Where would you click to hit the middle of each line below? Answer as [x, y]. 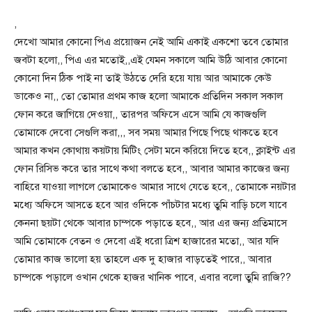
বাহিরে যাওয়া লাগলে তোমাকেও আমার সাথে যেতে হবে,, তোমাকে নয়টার [155, 187]
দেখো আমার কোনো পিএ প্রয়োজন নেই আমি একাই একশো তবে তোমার [151, 42]
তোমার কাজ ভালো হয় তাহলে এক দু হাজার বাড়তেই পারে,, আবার [143, 259]
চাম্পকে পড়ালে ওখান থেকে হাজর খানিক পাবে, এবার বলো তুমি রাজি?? [153, 278]
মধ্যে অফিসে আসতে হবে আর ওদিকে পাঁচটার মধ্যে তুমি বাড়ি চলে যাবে [150, 205]
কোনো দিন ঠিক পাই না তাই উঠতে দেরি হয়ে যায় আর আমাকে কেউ [143, 78]
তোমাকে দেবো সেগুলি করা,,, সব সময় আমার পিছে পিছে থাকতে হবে [146, 133]
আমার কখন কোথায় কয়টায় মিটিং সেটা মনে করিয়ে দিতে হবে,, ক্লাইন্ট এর [155, 151]
